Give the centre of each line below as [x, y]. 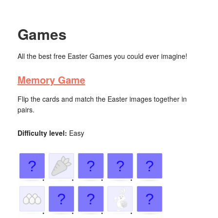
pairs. [26, 109]
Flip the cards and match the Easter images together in [102, 99]
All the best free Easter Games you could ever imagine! [102, 56]
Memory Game [51, 80]
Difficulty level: [42, 133]
